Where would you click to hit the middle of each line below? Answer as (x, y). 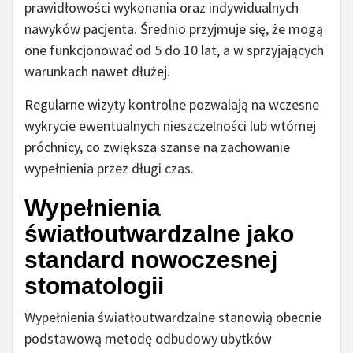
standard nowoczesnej (151, 260)
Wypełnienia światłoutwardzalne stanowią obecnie (173, 318)
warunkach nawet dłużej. (97, 72)
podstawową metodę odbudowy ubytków (148, 339)
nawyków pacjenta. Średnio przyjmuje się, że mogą (174, 29)
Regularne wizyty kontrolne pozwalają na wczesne (172, 105)
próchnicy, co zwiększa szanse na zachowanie (157, 147)
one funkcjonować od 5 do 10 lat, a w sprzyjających (174, 50)
